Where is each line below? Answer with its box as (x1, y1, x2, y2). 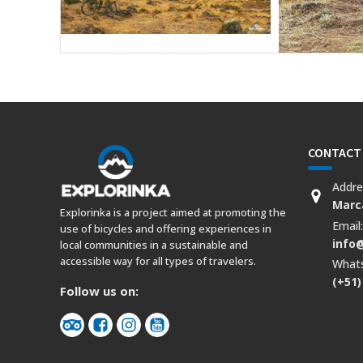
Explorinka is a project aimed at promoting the (59, 205, 286, 220)
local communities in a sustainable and (59, 237, 248, 253)
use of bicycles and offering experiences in (59, 221, 271, 237)
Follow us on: (59, 283, 142, 300)
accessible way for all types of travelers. (59, 254, 256, 269)
